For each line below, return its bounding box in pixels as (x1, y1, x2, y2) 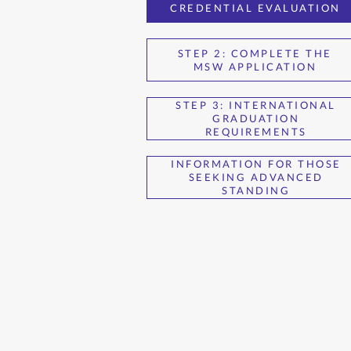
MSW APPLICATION (193, 60, 317, 73)
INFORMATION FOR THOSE (171, 157, 342, 170)
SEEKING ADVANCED (188, 171, 324, 183)
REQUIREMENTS (204, 125, 307, 138)
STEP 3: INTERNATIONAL (175, 99, 336, 111)
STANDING (222, 184, 291, 197)
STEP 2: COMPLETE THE (177, 46, 332, 60)
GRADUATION (212, 112, 300, 125)
